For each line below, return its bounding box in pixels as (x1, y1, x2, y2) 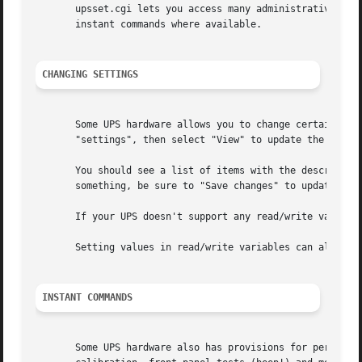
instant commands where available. (36, 19, 263, 31)
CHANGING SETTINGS (42, 69, 139, 81)
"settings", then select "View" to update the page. (36, 134, 359, 146)
